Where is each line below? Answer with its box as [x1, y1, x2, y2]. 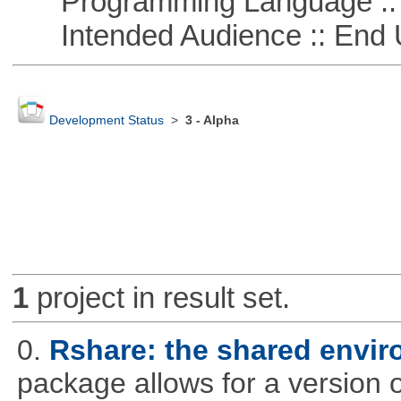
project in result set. [28, 281, 290, 315]
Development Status [48, 114, 164, 128]
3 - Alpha [184, 114, 239, 128]
